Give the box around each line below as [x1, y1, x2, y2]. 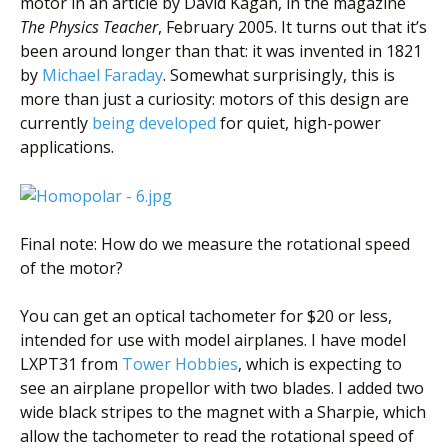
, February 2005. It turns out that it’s [158, 15, 427, 38]
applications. [20, 135, 114, 158]
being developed [92, 111, 216, 134]
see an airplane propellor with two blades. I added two [20, 377, 424, 400]
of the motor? [20, 257, 123, 280]
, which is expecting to [238, 353, 402, 376]
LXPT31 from [20, 353, 122, 376]
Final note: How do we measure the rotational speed [20, 233, 410, 256]
